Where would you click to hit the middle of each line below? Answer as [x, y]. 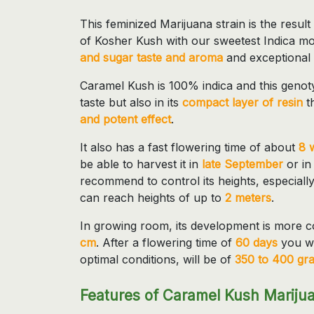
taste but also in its [131, 102]
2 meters [248, 197]
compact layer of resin [244, 102]
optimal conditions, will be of [157, 259]
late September [243, 164]
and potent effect [125, 119]
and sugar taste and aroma [151, 57]
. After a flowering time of [166, 242]
